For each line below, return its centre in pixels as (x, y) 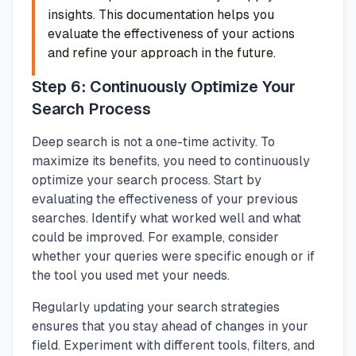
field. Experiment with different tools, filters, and (173, 345)
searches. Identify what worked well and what (166, 218)
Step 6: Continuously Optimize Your (164, 86)
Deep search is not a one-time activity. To (153, 141)
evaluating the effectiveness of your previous (165, 199)
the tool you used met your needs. (131, 275)
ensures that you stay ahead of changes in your (170, 326)
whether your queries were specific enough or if (173, 256)
